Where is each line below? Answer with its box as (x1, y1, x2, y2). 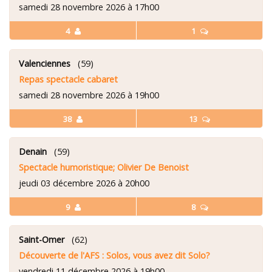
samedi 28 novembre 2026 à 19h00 (19, 89, 159, 101)
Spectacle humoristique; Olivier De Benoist (19, 161, 189, 173)
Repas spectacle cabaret (19, 73, 118, 85)
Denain (19, 145, 47, 157)
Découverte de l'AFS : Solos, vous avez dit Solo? (19, 249, 210, 261)
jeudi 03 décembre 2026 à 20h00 (19, 177, 149, 189)
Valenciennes (19, 57, 70, 69)
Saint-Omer (19, 233, 64, 245)
